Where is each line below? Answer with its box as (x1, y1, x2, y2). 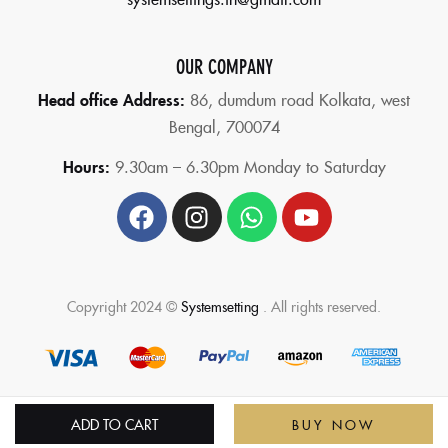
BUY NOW (291, 415, 376, 433)
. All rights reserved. (259, 296, 381, 317)
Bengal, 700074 (168, 115, 280, 138)
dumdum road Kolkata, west (218, 88, 410, 111)
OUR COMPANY (175, 51, 273, 79)
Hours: (62, 155, 110, 178)
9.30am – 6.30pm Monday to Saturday (114, 155, 386, 178)
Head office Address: (38, 88, 185, 111)
